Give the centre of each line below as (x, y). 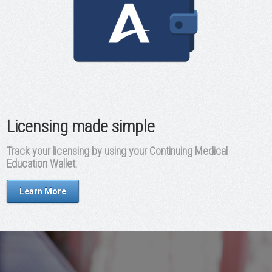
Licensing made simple (81, 126)
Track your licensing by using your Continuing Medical (117, 151)
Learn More (43, 191)
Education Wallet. (42, 163)
